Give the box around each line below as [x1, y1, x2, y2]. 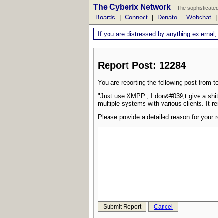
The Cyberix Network [93, 3, 171, 11]
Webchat [186, 14, 211, 21]
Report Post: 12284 [98, 60, 186, 71]
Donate [157, 14, 177, 21]
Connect [125, 14, 148, 21]
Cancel [154, 203, 173, 211]
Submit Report [103, 203, 141, 211]
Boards [95, 14, 115, 21]
